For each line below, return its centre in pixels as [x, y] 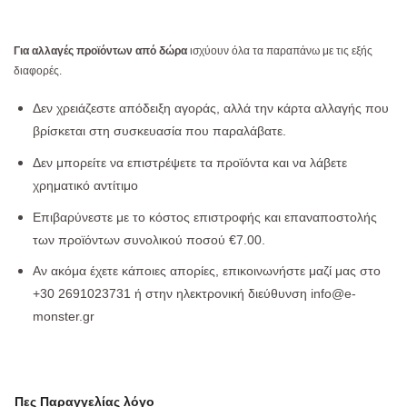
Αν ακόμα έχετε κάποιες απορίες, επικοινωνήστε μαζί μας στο [206, 272]
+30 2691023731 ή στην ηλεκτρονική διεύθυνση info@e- [194, 294]
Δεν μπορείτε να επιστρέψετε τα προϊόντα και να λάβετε [189, 163]
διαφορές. [38, 71]
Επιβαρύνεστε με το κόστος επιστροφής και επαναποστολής [206, 217]
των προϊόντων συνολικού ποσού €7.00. [149, 240]
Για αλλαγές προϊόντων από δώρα [100, 51]
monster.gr [63, 317]
